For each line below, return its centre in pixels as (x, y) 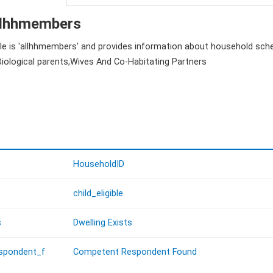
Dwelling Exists (103, 223)
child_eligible (98, 194)
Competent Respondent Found (135, 252)
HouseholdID (99, 165)
